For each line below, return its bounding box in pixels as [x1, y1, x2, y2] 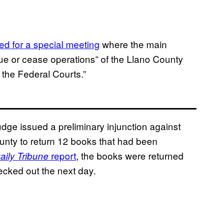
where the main [100, 37, 167, 51]
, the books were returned [76, 149, 184, 163]
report [51, 149, 76, 163]
